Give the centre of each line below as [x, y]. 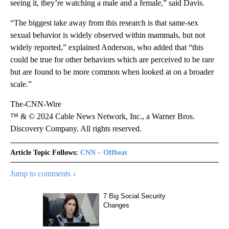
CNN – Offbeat [104, 153]
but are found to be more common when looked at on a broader [112, 72]
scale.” [21, 84]
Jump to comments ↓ [43, 174]
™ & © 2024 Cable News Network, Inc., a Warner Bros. [102, 116]
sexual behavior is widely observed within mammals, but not [108, 35]
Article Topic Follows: [44, 153]
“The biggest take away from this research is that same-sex [104, 23]
